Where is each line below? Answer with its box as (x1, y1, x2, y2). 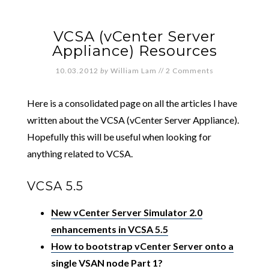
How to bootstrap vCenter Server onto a (50, 240, 234, 252)
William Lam (110, 66, 157, 75)
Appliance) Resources (52, 42, 217, 59)
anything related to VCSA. (26, 148, 133, 159)
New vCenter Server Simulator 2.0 (50, 207, 202, 218)
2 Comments (166, 66, 214, 75)
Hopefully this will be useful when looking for (26, 131, 211, 142)
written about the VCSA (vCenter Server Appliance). (26, 114, 239, 125)
